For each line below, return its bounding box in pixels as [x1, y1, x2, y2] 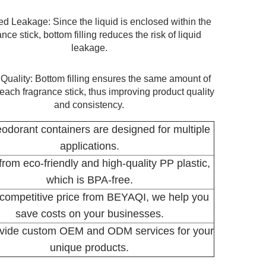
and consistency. [54, 99, 124, 110]
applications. [59, 140, 119, 152]
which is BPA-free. [46, 173, 133, 186]
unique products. [50, 241, 129, 254]
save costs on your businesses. [15, 207, 164, 220]
